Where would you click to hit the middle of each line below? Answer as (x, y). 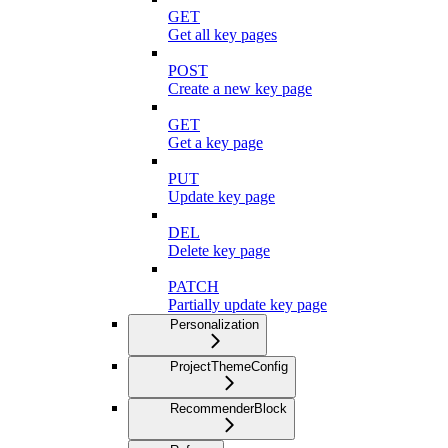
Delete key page (219, 251)
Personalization (214, 325)
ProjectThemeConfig (229, 367)
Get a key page (215, 143)
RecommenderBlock (228, 409)
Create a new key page (240, 89)
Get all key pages (222, 35)
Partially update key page (247, 305)
